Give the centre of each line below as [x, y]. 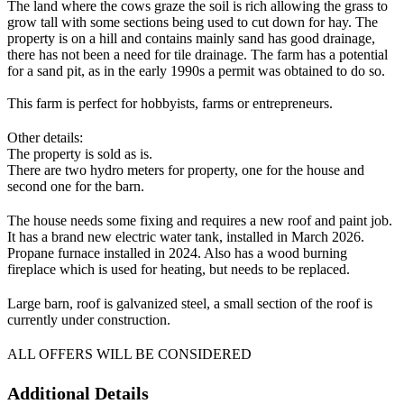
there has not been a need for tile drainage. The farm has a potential [197, 55]
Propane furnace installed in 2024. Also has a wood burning [177, 253]
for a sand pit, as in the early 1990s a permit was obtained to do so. [196, 71]
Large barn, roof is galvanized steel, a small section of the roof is [190, 304]
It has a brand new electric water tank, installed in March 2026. [186, 237]
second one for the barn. [76, 187]
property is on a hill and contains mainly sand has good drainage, [191, 39]
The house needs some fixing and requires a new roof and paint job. [200, 221]
